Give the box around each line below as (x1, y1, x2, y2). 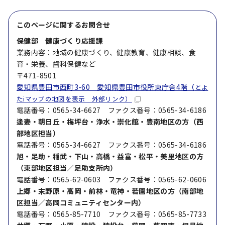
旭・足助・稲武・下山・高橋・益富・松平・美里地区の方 (17, 151, 204, 161)
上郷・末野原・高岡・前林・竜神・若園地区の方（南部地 (17, 186, 204, 196)
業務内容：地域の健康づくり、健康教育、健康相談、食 (17, 47, 196, 57)
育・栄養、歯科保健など (17, 59, 96, 69)
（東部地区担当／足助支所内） (17, 163, 118, 173)
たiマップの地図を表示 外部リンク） (17, 94, 132, 103)
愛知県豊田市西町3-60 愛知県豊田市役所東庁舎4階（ (17, 82, 195, 92)
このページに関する (17, 20, 81, 30)
